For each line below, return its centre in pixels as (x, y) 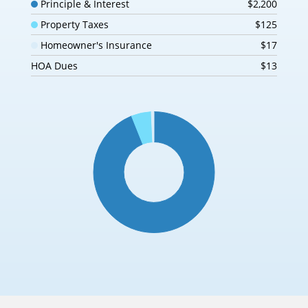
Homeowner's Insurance (95, 45)
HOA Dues (54, 66)
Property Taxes (73, 25)
